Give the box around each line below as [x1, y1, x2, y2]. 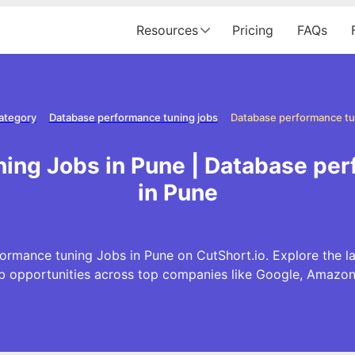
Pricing [232, 22, 273, 38]
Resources [136, 22, 198, 38]
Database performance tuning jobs [48, 111, 218, 124]
